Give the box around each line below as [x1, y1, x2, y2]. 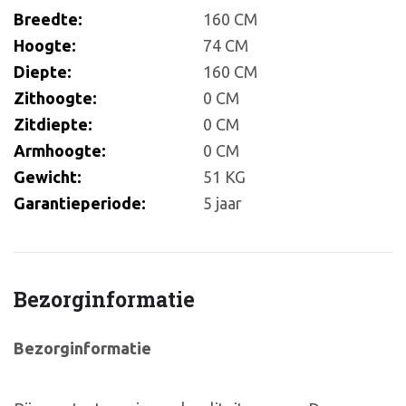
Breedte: [14, 10, 82, 29]
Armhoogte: [14, 141, 106, 160]
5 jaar [203, 194, 242, 213]
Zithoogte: [14, 89, 97, 108]
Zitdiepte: [14, 115, 92, 134]
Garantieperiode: [14, 194, 146, 213]
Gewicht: [14, 168, 82, 187]
